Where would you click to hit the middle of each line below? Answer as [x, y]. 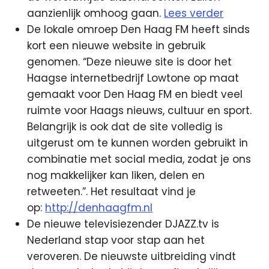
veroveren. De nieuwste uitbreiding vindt [132, 256]
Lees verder [194, 13]
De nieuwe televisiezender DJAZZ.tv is [123, 224]
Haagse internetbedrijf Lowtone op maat [133, 78]
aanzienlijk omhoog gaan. [96, 13]
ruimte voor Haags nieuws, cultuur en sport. [140, 110]
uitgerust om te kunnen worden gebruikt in [138, 143]
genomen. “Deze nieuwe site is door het [130, 62]
